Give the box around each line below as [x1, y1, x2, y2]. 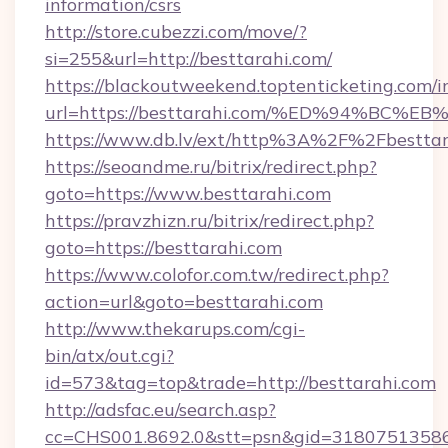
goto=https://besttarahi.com [45, 236, 282, 259]
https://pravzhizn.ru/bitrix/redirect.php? [45, 209, 374, 232]
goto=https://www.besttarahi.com [45, 182, 331, 205]
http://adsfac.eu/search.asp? [45, 398, 276, 421]
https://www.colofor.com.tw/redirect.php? [45, 263, 389, 286]
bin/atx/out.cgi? [45, 344, 174, 367]
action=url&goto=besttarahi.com [45, 290, 323, 313]
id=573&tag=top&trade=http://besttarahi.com [45, 371, 436, 394]
